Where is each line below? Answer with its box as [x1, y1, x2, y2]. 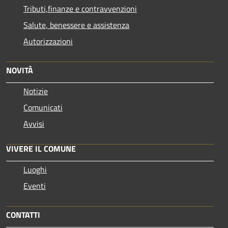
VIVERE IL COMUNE [6, 142, 76, 155]
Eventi [23, 180, 46, 192]
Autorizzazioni [23, 35, 73, 48]
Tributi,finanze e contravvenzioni [23, 3, 137, 15]
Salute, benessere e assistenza [23, 19, 129, 32]
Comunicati [23, 101, 63, 114]
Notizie [23, 85, 48, 98]
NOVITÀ [6, 64, 33, 77]
